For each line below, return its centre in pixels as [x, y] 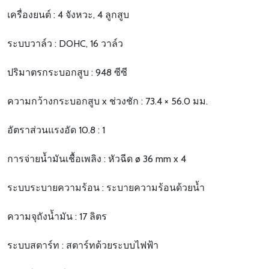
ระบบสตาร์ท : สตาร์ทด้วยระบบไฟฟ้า [83, 246]
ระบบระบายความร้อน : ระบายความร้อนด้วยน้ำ [106, 188]
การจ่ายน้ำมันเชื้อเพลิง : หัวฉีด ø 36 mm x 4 [97, 159]
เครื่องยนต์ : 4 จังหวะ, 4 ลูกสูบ [68, 15]
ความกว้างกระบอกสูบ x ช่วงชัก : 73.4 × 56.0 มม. [107, 101]
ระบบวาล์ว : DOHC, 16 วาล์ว [65, 44]
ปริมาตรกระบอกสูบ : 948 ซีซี [67, 73]
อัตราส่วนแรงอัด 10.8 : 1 [56, 130]
